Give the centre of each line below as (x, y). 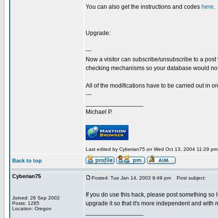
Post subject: (189, 178)
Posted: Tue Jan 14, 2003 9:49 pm (131, 178)
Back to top (27, 161)
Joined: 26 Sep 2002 (36, 198)
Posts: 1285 (26, 203)
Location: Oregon (32, 209)
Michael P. (99, 112)
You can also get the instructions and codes (144, 7)
